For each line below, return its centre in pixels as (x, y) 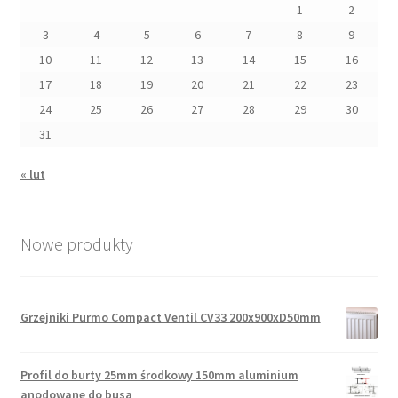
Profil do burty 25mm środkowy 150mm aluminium (159, 375)
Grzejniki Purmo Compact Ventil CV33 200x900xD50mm (170, 317)
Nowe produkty (76, 243)
